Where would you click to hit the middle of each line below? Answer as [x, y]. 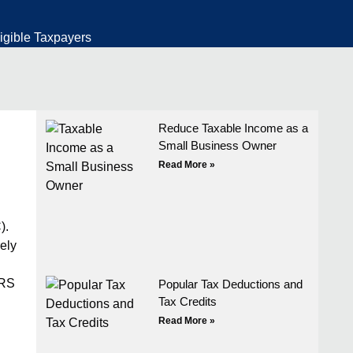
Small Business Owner [218, 145]
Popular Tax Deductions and [231, 284]
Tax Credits [188, 301]
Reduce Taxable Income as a [234, 128]
